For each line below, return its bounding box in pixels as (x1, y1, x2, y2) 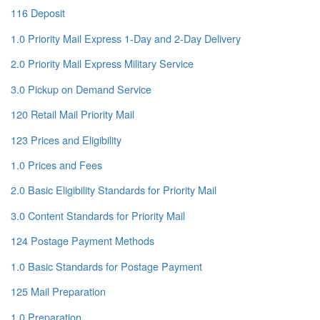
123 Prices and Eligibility (11, 131, 121, 147)
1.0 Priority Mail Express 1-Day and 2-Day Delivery (11, 30, 241, 46)
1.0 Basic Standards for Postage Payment (11, 258, 202, 274)
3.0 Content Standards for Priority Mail (11, 207, 185, 223)
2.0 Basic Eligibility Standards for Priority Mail (11, 182, 216, 198)
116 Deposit (11, 5, 65, 21)
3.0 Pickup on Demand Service (11, 81, 151, 96)
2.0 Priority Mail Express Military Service (11, 56, 194, 71)
